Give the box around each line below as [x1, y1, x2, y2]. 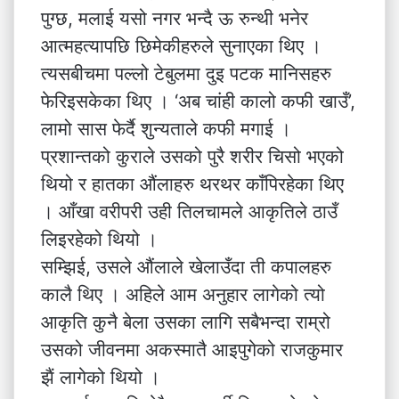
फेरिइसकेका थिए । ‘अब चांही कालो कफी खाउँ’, [41, 90, 355, 112]
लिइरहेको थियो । [41, 228, 158, 250]
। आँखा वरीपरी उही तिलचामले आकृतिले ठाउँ [41, 200, 338, 223]
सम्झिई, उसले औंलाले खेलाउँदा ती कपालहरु [41, 256, 331, 278]
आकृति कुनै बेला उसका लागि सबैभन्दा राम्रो [41, 311, 330, 333]
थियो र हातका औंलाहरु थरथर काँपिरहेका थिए [41, 173, 344, 195]
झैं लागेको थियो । [41, 366, 160, 388]
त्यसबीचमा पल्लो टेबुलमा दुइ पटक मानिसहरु [41, 62, 331, 85]
